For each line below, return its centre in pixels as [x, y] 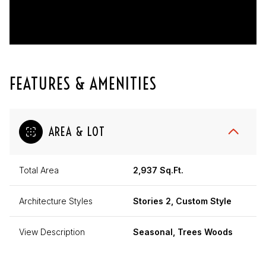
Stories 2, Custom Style [182, 201]
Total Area [39, 170]
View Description [52, 232]
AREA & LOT [77, 131]
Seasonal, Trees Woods [183, 232]
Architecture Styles [56, 201]
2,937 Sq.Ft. [158, 170]
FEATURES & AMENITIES [83, 83]
